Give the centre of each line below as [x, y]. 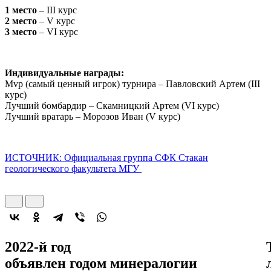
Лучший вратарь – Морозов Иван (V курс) [93, 116]
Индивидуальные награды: [64, 73]
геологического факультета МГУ [73, 168]
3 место [21, 31]
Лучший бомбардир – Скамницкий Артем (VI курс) [112, 105]
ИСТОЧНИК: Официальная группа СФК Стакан [106, 157]
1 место [21, 10]
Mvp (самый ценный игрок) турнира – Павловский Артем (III [132, 83]
